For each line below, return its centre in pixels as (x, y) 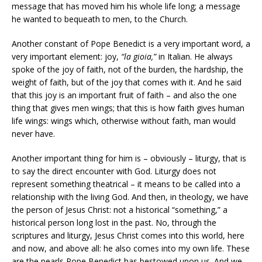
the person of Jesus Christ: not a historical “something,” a (120, 210)
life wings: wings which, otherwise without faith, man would (124, 121)
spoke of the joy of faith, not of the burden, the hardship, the (127, 70)
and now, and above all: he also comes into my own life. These (131, 249)
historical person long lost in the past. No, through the (114, 223)
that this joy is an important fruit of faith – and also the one (124, 95)
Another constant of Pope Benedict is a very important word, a (131, 44)
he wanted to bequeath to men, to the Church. (100, 19)
